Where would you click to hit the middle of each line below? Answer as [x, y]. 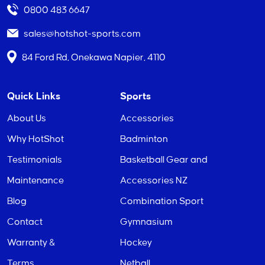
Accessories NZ [154, 180]
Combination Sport [162, 201]
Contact [25, 222]
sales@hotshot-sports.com [82, 34]
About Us [27, 118]
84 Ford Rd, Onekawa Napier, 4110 [93, 57]
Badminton [144, 139]
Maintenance [35, 180]
